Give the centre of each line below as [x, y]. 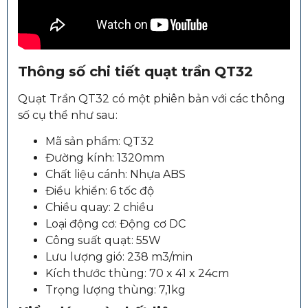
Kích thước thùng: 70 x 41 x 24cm [137, 273]
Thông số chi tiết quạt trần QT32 [135, 71]
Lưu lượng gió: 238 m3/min [119, 256]
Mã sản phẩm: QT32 [100, 141]
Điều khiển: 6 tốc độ [100, 190]
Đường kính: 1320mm [105, 157]
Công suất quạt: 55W [103, 240]
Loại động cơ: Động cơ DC [115, 223]
